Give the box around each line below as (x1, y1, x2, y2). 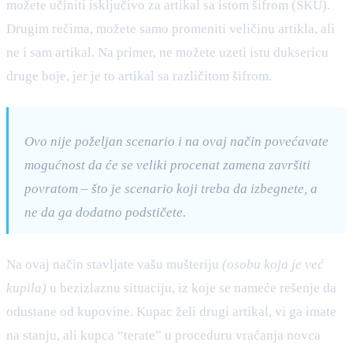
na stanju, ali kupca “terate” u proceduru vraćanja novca (6, 327, 321, 343)
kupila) (6, 280, 46, 295)
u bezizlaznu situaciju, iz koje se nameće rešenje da (46, 280, 336, 295)
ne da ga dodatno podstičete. (24, 204, 186, 220)
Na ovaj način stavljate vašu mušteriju (6, 256, 222, 272)
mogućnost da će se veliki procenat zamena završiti (24, 157, 310, 173)
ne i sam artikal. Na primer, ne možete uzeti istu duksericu (6, 44, 329, 60)
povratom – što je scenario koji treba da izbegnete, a (24, 180, 318, 196)
